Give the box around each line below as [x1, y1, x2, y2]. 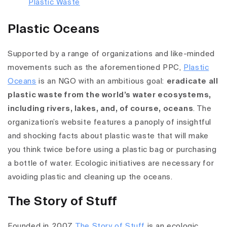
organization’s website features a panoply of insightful [8, 119, 212, 127]
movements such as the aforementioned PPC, [8, 64, 184, 72]
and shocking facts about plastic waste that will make [8, 132, 209, 140]
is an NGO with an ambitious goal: [36, 78, 167, 86]
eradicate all [166, 78, 218, 86]
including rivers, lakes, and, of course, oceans [8, 105, 194, 113]
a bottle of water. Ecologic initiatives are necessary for [8, 160, 214, 168]
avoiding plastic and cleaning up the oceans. [8, 173, 173, 181]
